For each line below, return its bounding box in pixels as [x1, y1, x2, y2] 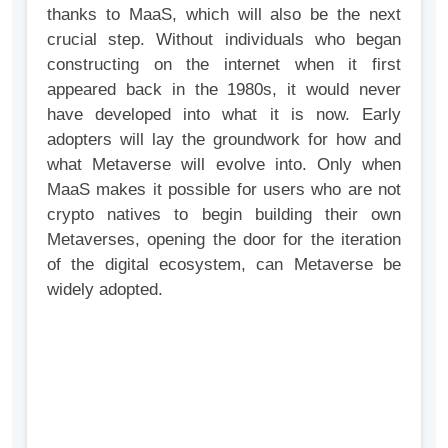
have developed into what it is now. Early [47, 105, 401, 125]
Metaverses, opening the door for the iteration [47, 230, 401, 250]
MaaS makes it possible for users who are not [47, 180, 401, 200]
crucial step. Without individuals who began [47, 30, 401, 50]
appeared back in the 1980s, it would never [47, 80, 401, 100]
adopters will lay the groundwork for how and [47, 130, 401, 150]
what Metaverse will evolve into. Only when [47, 155, 401, 175]
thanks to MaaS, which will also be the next [47, 5, 401, 25]
